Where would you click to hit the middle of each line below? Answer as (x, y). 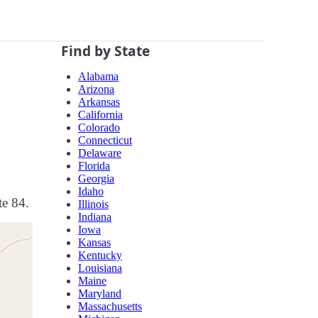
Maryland (100, 294)
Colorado (99, 128)
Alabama (98, 77)
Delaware (100, 153)
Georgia (96, 179)
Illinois (93, 204)
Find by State (105, 51)
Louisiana (100, 268)
